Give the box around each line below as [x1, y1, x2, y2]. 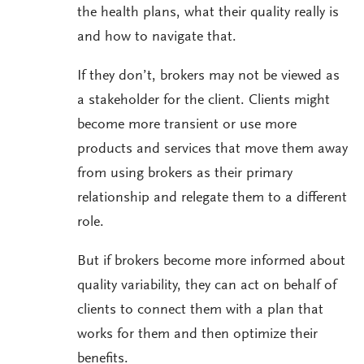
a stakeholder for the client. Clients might [77, 93, 330, 109]
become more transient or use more [77, 118, 297, 133]
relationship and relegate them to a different [77, 191, 347, 206]
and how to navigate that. [77, 30, 236, 45]
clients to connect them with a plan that [77, 303, 323, 318]
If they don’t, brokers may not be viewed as [77, 69, 340, 84]
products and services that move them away [77, 142, 348, 158]
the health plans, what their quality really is [77, 6, 339, 21]
